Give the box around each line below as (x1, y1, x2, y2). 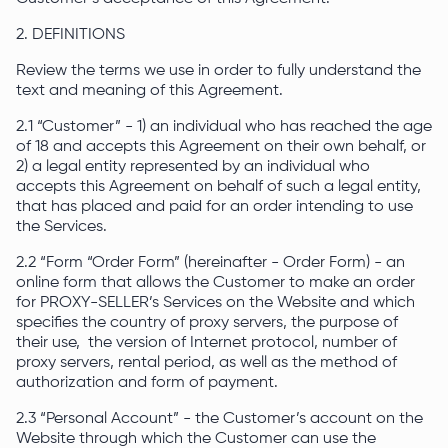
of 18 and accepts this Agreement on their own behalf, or (16, 139, 426, 155)
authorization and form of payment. (16, 375, 278, 391)
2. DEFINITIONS (16, 27, 125, 43)
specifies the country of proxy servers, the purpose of (16, 315, 398, 331)
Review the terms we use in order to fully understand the (16, 63, 421, 79)
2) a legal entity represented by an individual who (16, 159, 370, 175)
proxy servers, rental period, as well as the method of (16, 355, 397, 371)
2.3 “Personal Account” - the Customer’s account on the (16, 411, 423, 427)
